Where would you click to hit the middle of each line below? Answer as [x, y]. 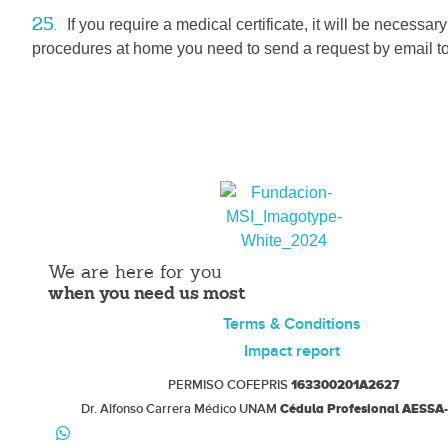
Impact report [291, 351]
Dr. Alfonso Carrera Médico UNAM [181, 409]
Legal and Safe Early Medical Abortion [233, 261]
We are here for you [135, 271]
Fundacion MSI [245, 264]
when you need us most [147, 292]
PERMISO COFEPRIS [230, 385]
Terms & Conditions [291, 324]
